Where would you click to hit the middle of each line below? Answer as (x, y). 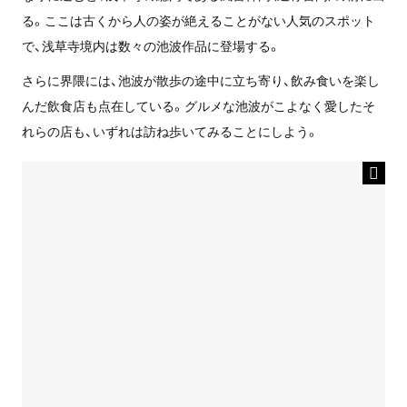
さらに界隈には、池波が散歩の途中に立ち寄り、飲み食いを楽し (200, 79)
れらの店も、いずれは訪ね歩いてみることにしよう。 (170, 130)
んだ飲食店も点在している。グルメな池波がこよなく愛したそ (198, 105)
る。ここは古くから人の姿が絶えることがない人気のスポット (198, 20)
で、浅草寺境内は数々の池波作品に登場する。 (151, 45)
